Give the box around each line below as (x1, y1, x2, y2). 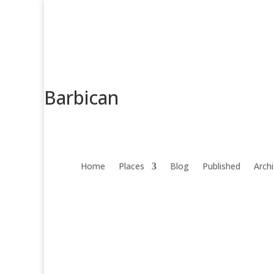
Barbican (44, 85, 119, 110)
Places (119, 160, 144, 172)
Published (202, 160, 240, 172)
